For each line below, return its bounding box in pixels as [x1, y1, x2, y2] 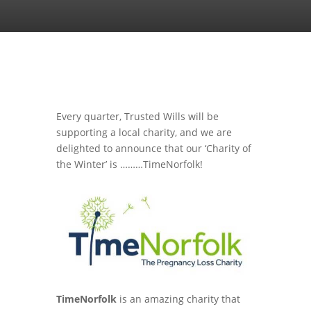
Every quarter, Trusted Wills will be [56, 109, 219, 123]
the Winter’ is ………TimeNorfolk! [56, 157, 203, 171]
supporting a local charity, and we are [56, 125, 232, 139]
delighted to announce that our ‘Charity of [56, 141, 251, 155]
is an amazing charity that [116, 292, 240, 305]
